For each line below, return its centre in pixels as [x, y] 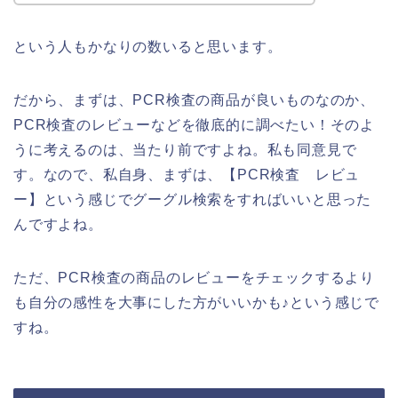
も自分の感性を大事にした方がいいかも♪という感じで [196, 302]
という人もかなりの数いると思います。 [148, 46]
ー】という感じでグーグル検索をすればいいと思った [193, 199]
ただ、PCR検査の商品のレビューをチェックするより [194, 277]
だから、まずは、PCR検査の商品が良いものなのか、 [194, 99]
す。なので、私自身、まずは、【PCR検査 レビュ [187, 174]
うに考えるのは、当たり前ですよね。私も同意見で [185, 149]
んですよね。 [58, 224]
